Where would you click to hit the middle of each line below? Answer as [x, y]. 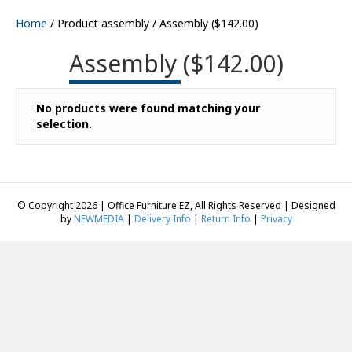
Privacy [276, 219]
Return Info [225, 219]
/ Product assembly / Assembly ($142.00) [153, 23]
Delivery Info [162, 219]
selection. [64, 124]
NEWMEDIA [99, 219]
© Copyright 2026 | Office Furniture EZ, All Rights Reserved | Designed [176, 205]
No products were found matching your [148, 108]
